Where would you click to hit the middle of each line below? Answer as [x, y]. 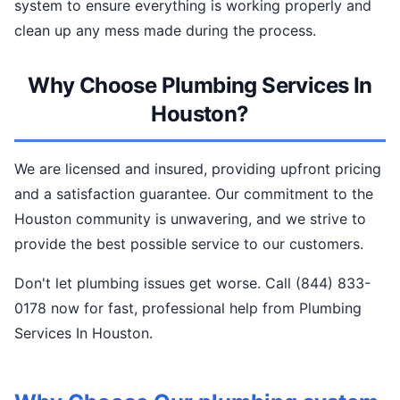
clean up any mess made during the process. [165, 30]
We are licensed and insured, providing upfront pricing [198, 169]
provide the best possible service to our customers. [189, 244]
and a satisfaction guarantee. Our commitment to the [194, 194]
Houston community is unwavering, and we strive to [190, 219]
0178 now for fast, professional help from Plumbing [188, 308]
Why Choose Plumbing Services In [200, 85]
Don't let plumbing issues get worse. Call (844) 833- [192, 283]
